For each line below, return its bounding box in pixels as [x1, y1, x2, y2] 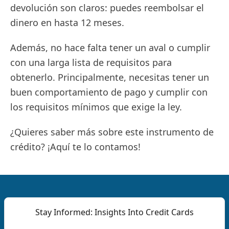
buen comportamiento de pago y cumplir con [10, 86, 208, 99]
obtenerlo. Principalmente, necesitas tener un [10, 71, 209, 84]
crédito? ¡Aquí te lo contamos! [10, 141, 141, 153]
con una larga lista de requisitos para [10, 56, 172, 69]
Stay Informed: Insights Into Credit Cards [35, 207, 194, 218]
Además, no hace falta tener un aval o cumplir [10, 41, 210, 54]
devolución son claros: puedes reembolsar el [10, 2, 204, 14]
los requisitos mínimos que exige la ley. [10, 101, 182, 113]
